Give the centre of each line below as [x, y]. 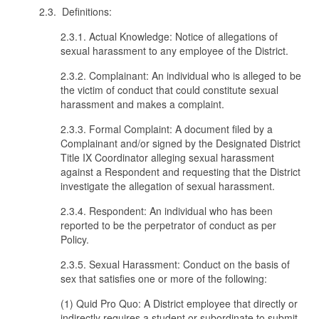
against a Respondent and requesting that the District [181, 172]
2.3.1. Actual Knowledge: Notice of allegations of [169, 36]
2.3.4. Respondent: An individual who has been [167, 211]
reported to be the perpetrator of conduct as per [168, 225]
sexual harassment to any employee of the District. [174, 51]
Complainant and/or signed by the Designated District [181, 143]
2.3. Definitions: [75, 11]
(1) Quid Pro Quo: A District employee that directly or [179, 303]
